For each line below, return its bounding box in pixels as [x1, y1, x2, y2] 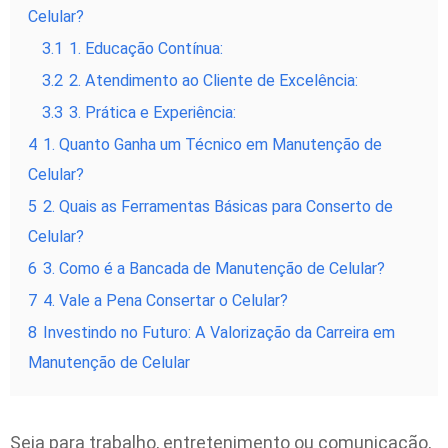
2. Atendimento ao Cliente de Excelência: [69, 70, 358, 90]
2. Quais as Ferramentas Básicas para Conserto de [43, 196, 393, 216]
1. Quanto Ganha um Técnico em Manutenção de [43, 134, 382, 154]
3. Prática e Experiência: [69, 102, 236, 122]
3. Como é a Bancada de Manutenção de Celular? [43, 258, 385, 278]
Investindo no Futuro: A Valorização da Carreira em [43, 322, 395, 342]
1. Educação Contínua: [69, 38, 223, 58]
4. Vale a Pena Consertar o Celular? [43, 290, 288, 310]
